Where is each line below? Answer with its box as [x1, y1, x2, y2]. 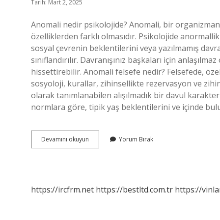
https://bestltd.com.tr [96, 184, 173, 195]
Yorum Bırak [119, 135, 153, 143]
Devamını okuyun [41, 135, 89, 143]
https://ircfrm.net [31, 184, 94, 195]
